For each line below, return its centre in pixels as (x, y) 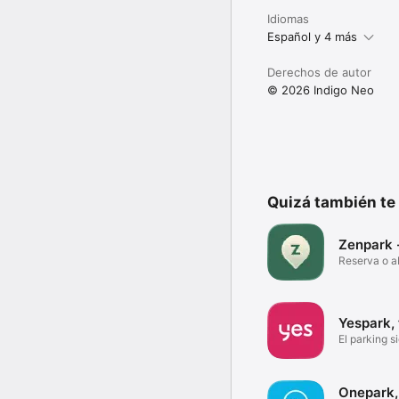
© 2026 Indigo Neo (321, 90)
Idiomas (288, 18)
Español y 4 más (312, 36)
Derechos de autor (319, 72)
